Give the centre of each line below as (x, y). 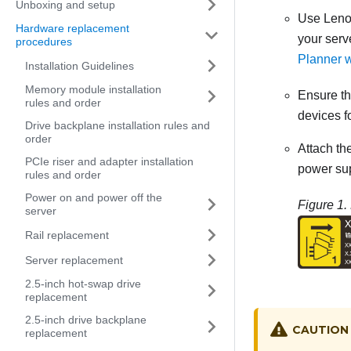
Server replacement (74, 260)
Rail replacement (67, 235)
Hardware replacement (72, 28)
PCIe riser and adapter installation (109, 161)
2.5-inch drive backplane (86, 320)
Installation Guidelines (80, 65)
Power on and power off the (94, 197)
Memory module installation (93, 89)
